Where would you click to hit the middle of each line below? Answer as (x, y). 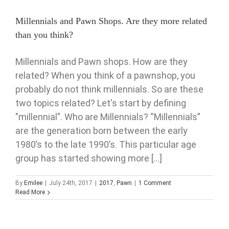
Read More (30, 192)
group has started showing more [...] (89, 158)
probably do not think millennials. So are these (109, 89)
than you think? (44, 35)
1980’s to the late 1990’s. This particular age (106, 145)
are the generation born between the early (101, 131)
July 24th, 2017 (71, 183)
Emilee (33, 183)
